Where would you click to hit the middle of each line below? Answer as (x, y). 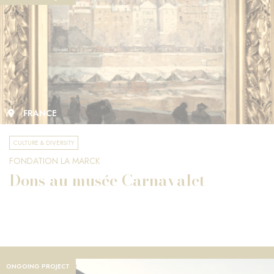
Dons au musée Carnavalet (107, 180)
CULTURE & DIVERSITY (44, 143)
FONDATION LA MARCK (55, 161)
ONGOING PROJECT (38, 267)
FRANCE (40, 113)
